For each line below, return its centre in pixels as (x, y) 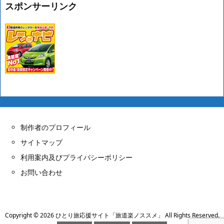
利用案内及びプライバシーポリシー (76, 157)
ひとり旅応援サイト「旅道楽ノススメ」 (109, 215)
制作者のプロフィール (55, 127)
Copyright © (22, 215)
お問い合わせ (41, 172)
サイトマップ (41, 142)
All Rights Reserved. (191, 215)
